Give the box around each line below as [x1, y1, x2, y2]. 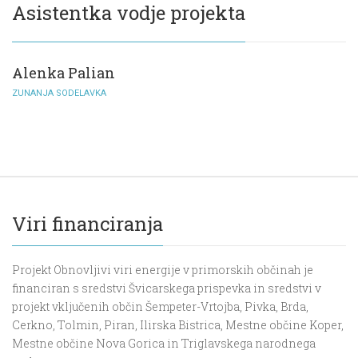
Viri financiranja [12, 211, 163, 237]
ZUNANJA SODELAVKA [12, 88, 106, 99]
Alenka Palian [12, 63, 115, 83]
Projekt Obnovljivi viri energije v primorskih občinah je [12, 262, 313, 278]
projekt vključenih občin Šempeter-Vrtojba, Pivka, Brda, [12, 299, 308, 315]
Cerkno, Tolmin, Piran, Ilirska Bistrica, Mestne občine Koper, [12, 317, 344, 333]
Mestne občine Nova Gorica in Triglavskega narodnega [12, 336, 316, 352]
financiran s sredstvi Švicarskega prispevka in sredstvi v [12, 280, 321, 296]
